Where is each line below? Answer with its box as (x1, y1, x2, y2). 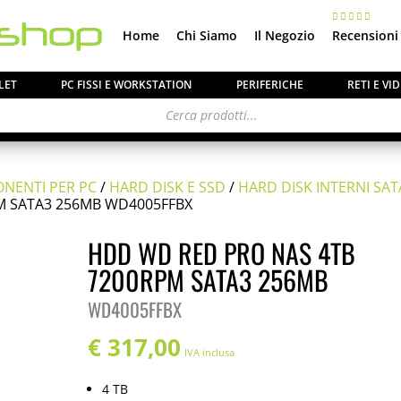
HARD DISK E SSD (109, 177, 226, 197)
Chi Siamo (176, 27, 237, 44)
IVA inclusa (184, 346, 235, 359)
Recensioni (332, 27, 398, 44)
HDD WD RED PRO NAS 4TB (88, 233, 356, 273)
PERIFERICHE (235, 77, 303, 92)
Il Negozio (254, 27, 315, 44)
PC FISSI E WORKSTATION (61, 77, 192, 92)
